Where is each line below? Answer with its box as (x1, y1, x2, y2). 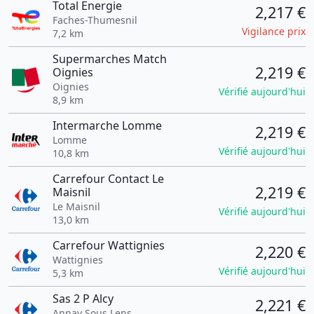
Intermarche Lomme (52, 118, 162, 133)
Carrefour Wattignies (52, 238, 165, 253)
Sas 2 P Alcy (52, 291, 114, 306)
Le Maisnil (52, 200, 100, 213)
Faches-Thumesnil (52, 13, 137, 27)
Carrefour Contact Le (52, 171, 164, 186)
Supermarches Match (52, 51, 167, 67)
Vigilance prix (242, 25, 306, 38)
